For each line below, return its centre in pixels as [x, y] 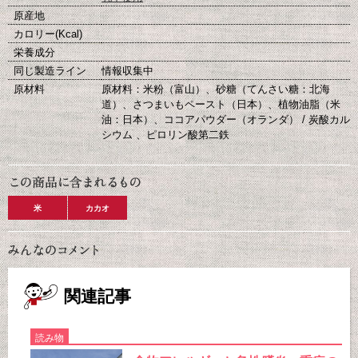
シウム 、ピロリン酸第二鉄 [165, 135]
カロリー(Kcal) [48, 34]
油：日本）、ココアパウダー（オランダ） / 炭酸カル [226, 119]
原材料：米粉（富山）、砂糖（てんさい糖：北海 [216, 89]
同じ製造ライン [50, 71]
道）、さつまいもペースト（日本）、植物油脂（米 [221, 104]
